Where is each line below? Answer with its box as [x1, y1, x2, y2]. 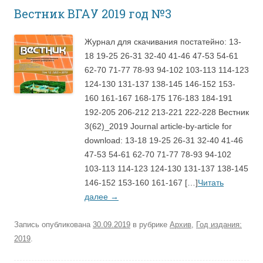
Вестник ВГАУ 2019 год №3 [14, 5, 171, 21]
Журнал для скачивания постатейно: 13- [85, 36, 241, 46]
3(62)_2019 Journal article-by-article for [85, 121, 232, 131]
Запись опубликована [14, 220, 93, 229]
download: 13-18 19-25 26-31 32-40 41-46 [85, 135, 243, 145]
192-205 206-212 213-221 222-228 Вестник [85, 107, 249, 117]
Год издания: [196, 220, 242, 229]
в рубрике [130, 220, 170, 229]
